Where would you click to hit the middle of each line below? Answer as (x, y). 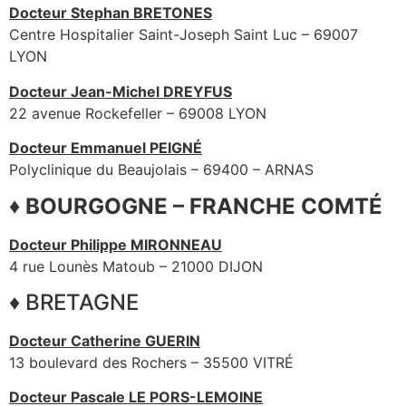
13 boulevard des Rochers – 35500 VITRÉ (151, 362)
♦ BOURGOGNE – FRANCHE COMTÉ (196, 206)
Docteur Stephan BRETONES (111, 13)
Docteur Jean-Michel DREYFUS (121, 91)
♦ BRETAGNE (74, 302)
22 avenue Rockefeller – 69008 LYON (138, 113)
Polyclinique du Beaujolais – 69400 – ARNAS (161, 170)
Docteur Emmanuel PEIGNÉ (106, 148)
